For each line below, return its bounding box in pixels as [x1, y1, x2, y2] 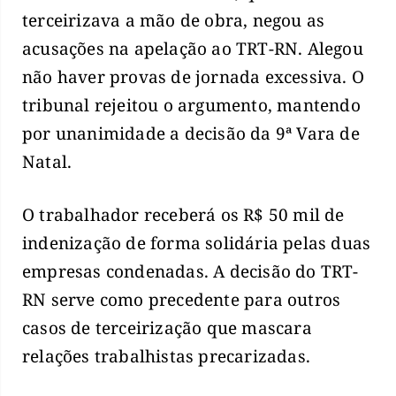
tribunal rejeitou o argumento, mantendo [22, 93, 361, 117]
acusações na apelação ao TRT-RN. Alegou [22, 36, 363, 60]
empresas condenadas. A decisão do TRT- [22, 260, 359, 284]
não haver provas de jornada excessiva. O [22, 65, 365, 88]
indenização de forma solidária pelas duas [22, 232, 371, 255]
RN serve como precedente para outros [22, 288, 341, 312]
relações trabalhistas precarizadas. [22, 345, 311, 369]
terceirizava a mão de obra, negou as [22, 8, 325, 32]
